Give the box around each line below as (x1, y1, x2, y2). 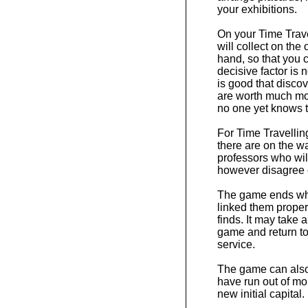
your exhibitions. (217, 3, 297, 16)
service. (217, 239, 255, 251)
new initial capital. (217, 288, 305, 300)
